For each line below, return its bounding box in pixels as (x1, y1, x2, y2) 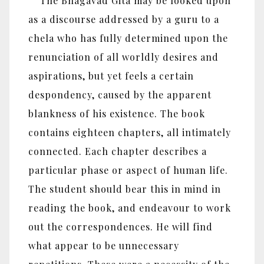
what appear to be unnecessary (28, 239, 179, 252)
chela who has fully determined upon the (28, 31, 228, 44)
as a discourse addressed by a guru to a (28, 12, 219, 25)
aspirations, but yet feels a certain (28, 69, 194, 82)
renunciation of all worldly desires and (28, 50, 219, 63)
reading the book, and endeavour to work (28, 201, 231, 214)
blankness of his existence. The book (28, 107, 205, 120)
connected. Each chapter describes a (28, 144, 207, 157)
